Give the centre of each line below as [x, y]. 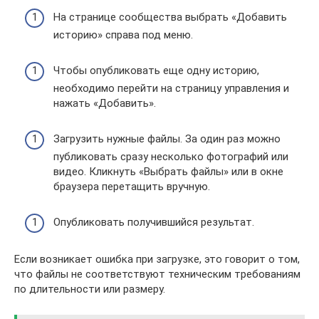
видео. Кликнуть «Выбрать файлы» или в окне [168, 172]
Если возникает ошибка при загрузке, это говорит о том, [157, 260]
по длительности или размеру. [90, 289]
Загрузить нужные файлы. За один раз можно [167, 139]
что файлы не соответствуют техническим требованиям [157, 274]
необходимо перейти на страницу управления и [171, 89]
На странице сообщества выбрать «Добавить [170, 17]
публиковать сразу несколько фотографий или [171, 157]
